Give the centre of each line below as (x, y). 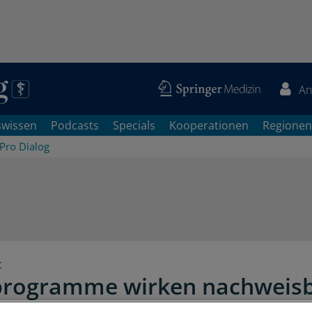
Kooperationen (209, 125)
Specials (134, 125)
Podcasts (75, 125)
